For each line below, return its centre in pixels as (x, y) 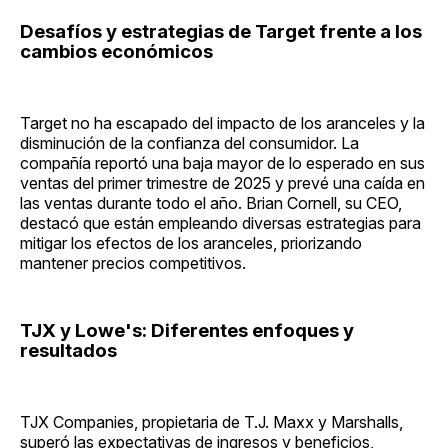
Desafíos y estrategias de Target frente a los (221, 32)
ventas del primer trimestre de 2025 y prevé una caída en (222, 183)
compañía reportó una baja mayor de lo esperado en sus (222, 163)
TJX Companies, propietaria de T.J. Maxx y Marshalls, (211, 421)
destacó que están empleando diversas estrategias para (220, 223)
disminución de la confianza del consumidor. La (189, 143)
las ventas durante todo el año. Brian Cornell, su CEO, (211, 203)
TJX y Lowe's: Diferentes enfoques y (187, 331)
